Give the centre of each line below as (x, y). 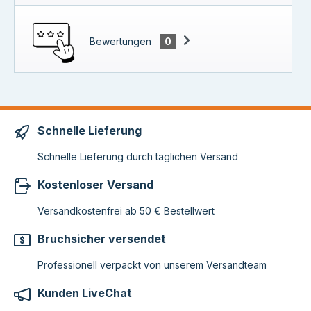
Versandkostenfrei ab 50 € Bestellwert (126, 211)
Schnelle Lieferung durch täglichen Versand (138, 157)
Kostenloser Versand (95, 185)
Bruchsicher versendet (102, 239)
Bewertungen (122, 42)
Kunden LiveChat (85, 293)
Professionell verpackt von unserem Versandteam (152, 265)
